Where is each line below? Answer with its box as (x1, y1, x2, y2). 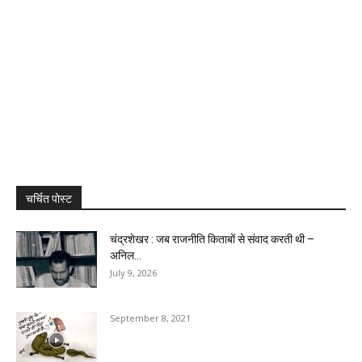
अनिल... (110, 249, 141, 263)
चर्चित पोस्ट (26, 192, 72, 206)
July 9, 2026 (110, 267, 157, 280)
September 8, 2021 (110, 312, 191, 325)
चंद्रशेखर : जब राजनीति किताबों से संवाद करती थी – (110, 233, 314, 246)
